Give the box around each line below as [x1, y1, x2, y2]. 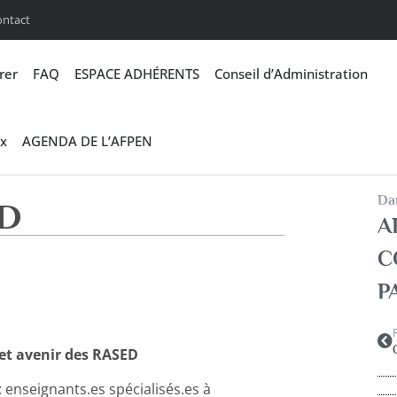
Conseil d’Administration [214, 65, 368, 82]
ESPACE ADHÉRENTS [74, 65, 199, 82]
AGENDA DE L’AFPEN [22, 132, 153, 150]
